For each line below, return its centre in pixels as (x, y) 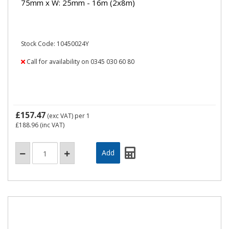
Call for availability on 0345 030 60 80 (80, 62)
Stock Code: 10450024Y (55, 44)
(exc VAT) (60, 116)
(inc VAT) (51, 125)
